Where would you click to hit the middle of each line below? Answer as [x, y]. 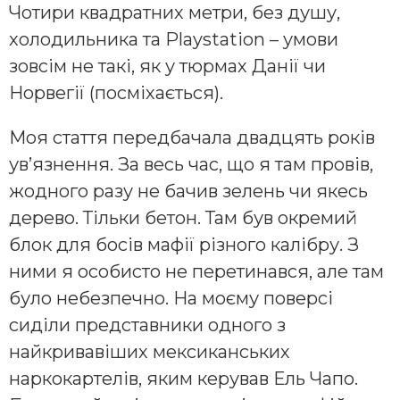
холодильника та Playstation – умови [174, 40]
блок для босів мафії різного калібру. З [184, 245]
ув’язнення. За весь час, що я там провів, [191, 165]
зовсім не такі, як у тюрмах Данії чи [167, 67]
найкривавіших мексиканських [150, 352]
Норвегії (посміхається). [116, 93]
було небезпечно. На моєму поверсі [171, 299]
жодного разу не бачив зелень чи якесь [188, 192]
